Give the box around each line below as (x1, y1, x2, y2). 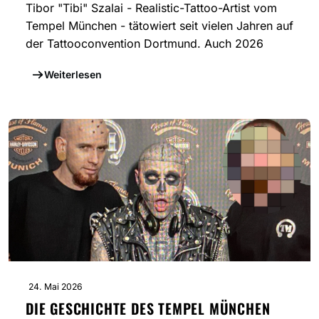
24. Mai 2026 (28, 281, 83, 293)
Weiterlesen (43, 68, 102, 81)
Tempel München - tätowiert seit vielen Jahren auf (26, 19, 293, 33)
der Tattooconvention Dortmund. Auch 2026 (26, 36, 263, 51)
